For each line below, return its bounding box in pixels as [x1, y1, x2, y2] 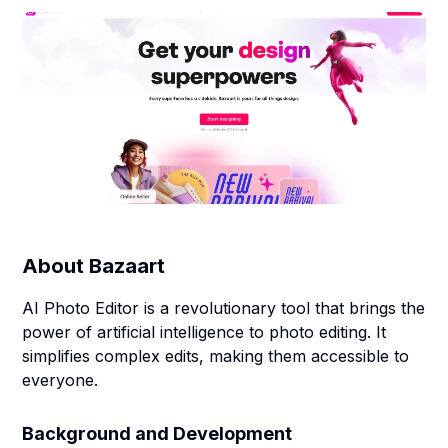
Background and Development [22, 423, 293, 444]
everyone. [22, 370, 99, 390]
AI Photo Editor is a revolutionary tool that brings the [22, 298, 426, 318]
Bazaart [89, 254, 166, 278]
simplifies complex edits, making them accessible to [22, 346, 410, 366]
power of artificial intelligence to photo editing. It [22, 322, 387, 342]
